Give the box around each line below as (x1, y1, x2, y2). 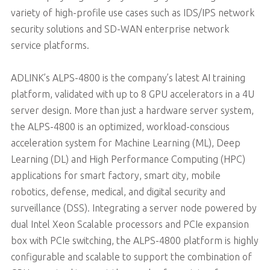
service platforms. (10, 39, 89, 51)
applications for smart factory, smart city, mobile (10, 169, 221, 181)
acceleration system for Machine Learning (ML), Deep (10, 137, 240, 148)
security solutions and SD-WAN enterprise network (10, 23, 229, 34)
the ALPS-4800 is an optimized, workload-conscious (10, 121, 230, 132)
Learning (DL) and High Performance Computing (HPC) (10, 153, 245, 165)
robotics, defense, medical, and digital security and (10, 186, 225, 197)
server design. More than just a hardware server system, (10, 104, 254, 116)
